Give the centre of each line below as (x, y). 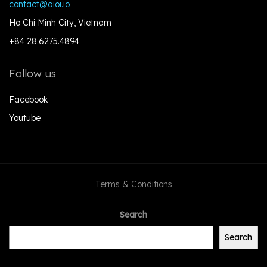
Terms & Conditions (133, 184)
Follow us (32, 74)
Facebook (28, 100)
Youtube (25, 118)
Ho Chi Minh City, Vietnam (60, 23)
